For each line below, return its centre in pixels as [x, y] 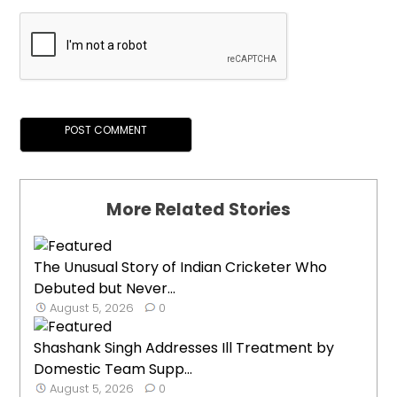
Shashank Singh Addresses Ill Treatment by [184, 347]
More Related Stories [198, 209]
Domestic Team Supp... [113, 369]
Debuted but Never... [105, 288]
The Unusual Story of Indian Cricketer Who [181, 267]
